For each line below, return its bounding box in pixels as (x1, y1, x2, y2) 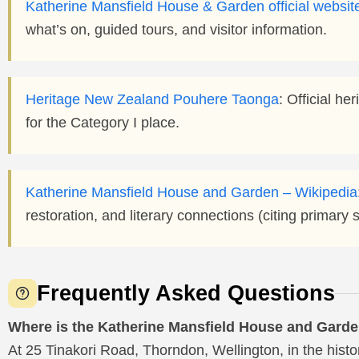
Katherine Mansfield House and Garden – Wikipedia (26, 184, 357, 200)
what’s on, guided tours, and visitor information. (26, 21, 327, 38)
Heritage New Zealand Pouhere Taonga (26, 91, 279, 107)
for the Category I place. (26, 114, 179, 131)
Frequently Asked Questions (37, 280, 335, 305)
